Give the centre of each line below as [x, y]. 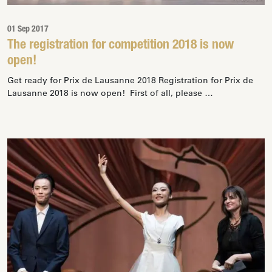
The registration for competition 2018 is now [121, 46]
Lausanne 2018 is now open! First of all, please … [110, 93]
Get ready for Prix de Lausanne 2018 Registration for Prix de [130, 80]
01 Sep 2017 [28, 30]
